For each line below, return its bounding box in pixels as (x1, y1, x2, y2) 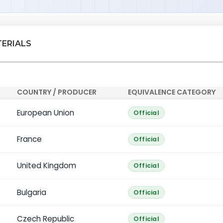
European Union (16, 107, 74, 118)
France (16, 133, 42, 144)
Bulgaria (16, 187, 46, 198)
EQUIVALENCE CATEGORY (128, 87, 216, 98)
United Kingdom (16, 160, 76, 171)
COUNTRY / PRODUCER (16, 87, 97, 98)
